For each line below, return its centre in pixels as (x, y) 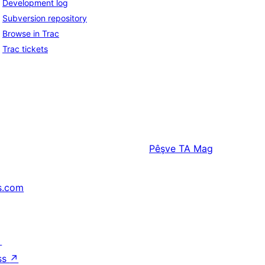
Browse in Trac (31, 34)
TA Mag (196, 149)
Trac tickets (25, 49)
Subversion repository (45, 18)
